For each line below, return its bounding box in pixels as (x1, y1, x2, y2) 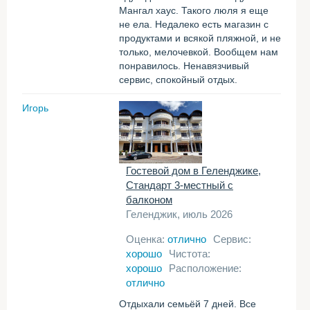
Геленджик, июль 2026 (126, 208, 232, 220)
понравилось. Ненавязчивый (119, 60, 249, 71)
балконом (126, 194, 172, 206)
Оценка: (126, 233, 167, 245)
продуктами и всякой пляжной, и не (119, 33, 281, 44)
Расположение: (169, 262, 241, 274)
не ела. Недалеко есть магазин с (119, 19, 268, 30)
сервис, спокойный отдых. (119, 74, 237, 85)
